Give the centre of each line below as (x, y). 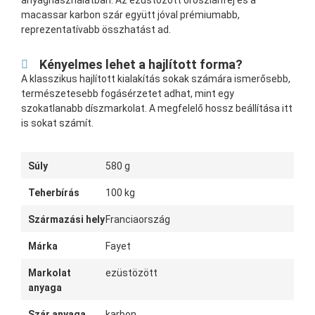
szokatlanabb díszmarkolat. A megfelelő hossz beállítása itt (157, 109)
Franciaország (138, 220)
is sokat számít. (57, 123)
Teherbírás (54, 193)
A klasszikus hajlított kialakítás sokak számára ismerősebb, (156, 79)
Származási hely (66, 220)
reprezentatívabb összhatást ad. (96, 30)
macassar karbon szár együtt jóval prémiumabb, (130, 15)
